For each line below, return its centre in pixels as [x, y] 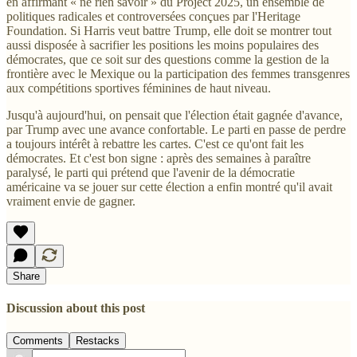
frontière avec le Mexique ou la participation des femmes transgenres [178, 73]
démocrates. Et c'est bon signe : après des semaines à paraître [159, 158]
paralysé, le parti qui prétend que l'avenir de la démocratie [151, 172]
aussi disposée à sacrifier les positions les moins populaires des [163, 45]
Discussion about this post [76, 308]
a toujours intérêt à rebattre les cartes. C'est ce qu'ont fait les [155, 143]
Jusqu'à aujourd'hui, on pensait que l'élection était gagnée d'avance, [175, 115]
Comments [38, 341]
